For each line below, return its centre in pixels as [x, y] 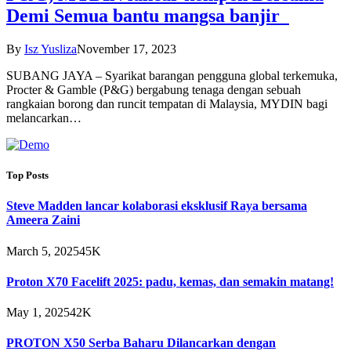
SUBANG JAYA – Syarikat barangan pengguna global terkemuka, [172, 75]
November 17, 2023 [127, 49]
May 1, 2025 [38, 313]
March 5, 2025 [43, 251]
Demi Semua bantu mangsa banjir [148, 16]
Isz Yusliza [51, 49]
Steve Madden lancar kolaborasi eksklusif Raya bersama [157, 206]
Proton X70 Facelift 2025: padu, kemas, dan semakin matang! [170, 281]
